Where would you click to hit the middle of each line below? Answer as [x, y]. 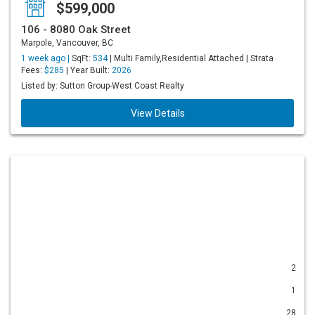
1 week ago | [46, 58]
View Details [157, 113]
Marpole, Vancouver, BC [67, 43]
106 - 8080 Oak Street [76, 30]
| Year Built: [88, 70]
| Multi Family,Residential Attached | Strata [191, 58]
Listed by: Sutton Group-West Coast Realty [103, 86]
